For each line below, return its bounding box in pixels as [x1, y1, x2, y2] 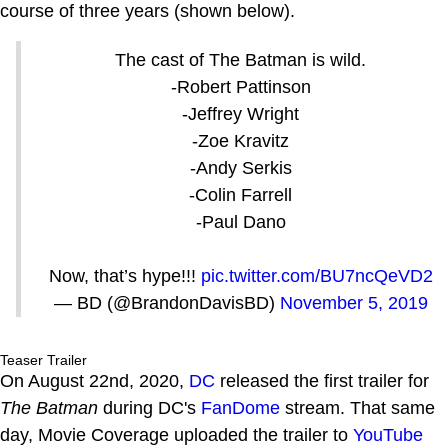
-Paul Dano [195, 212, 286, 233]
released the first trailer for [215, 371, 429, 392]
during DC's [98, 398, 201, 419]
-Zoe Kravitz [192, 131, 289, 152]
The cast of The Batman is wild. [115, 50, 366, 71]
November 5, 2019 [279, 293, 428, 314]
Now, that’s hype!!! [48, 266, 201, 287]
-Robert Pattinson [170, 77, 311, 98]
